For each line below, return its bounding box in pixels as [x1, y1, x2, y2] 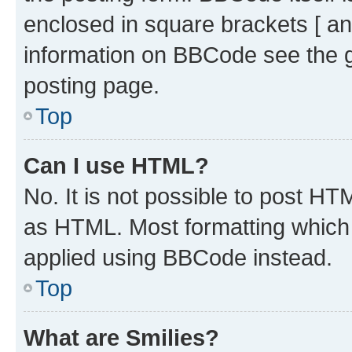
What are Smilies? [24, 324, 219, 350]
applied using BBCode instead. [24, 244, 332, 270]
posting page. [24, 72, 159, 98]
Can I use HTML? [24, 152, 209, 178]
